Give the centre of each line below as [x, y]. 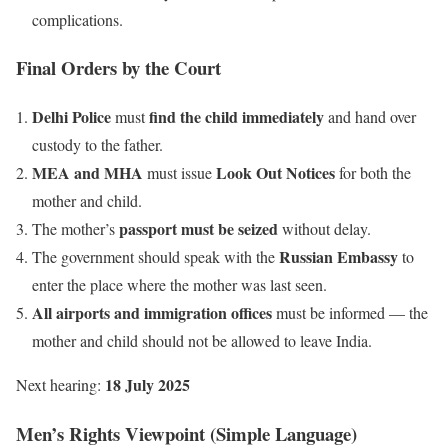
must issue [179, 173]
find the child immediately [236, 117]
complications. [77, 19]
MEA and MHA [87, 173]
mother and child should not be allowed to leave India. [202, 341]
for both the [373, 173]
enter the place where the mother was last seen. [179, 285]
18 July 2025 [147, 385]
